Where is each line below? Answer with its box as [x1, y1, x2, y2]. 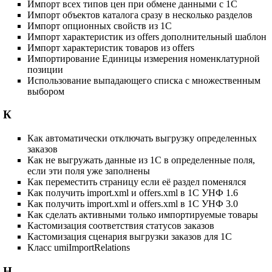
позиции [27, 64, 64, 75]
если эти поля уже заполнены [27, 166, 151, 177]
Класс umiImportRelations [27, 242, 131, 253]
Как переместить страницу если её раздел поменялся [27, 177, 246, 188]
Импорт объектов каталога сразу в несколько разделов [27, 9, 253, 20]
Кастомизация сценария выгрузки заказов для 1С [27, 231, 233, 242]
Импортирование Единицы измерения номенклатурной [27, 53, 260, 64]
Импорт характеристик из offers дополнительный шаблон [27, 31, 267, 42]
